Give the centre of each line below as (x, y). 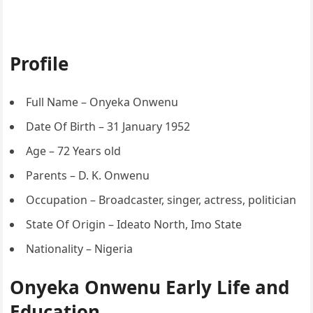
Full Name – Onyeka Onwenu (102, 102)
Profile (39, 64)
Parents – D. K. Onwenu (88, 175)
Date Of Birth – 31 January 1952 (108, 126)
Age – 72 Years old (74, 151)
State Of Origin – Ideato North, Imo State (134, 224)
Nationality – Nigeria (80, 249)
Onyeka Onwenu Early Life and (150, 287)
